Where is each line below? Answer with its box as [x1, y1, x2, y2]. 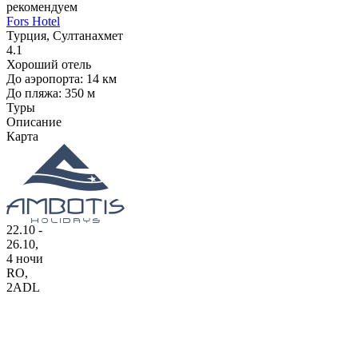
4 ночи [6, 251, 43, 265]
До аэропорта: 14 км [6, 71, 117, 86]
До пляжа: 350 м [6, 86, 95, 100]
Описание [6, 114, 62, 129]
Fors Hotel [6, 14, 60, 28]
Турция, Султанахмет [6, 28, 123, 42]
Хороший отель [6, 57, 91, 71]
